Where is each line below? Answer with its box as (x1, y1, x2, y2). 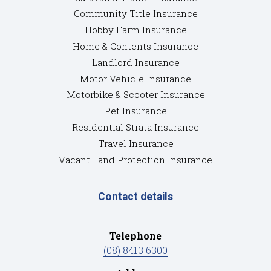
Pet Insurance (104, 105, 167, 117)
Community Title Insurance (73, 7, 198, 20)
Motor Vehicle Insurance (80, 72, 191, 85)
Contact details (98, 189, 173, 205)
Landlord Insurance (91, 56, 180, 68)
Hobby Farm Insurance (84, 24, 187, 36)
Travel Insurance (97, 137, 174, 149)
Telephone (109, 229, 162, 243)
